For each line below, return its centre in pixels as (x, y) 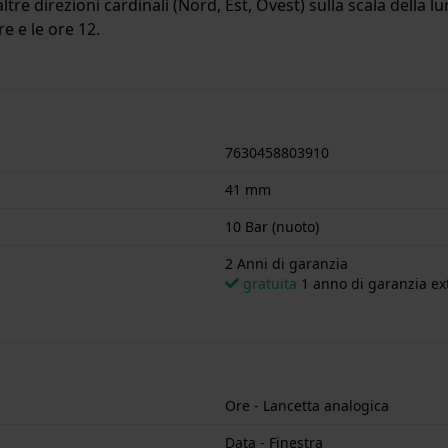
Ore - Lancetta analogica (307, 405)
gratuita (270, 283)
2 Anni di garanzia (286, 263)
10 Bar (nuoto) (272, 226)
